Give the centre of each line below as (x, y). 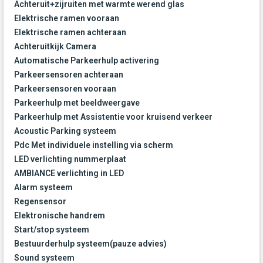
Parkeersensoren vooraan (65, 89)
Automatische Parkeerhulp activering (87, 61)
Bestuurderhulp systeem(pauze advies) (90, 244)
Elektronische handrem (60, 216)
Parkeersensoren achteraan (69, 75)
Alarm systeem (43, 188)
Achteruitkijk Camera (55, 47)
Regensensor (40, 202)
